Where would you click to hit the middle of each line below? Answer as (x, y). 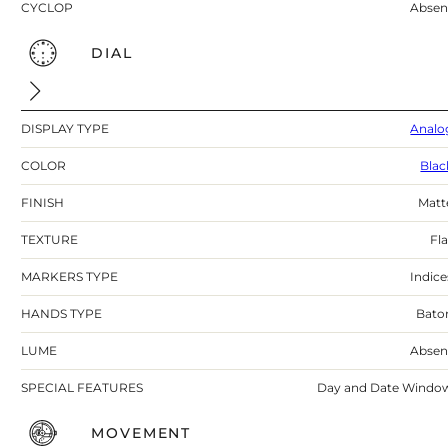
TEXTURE (50, 240)
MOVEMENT (141, 433)
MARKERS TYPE (70, 277)
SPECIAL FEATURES (82, 388)
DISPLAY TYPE (65, 129)
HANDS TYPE (62, 314)
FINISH (43, 203)
